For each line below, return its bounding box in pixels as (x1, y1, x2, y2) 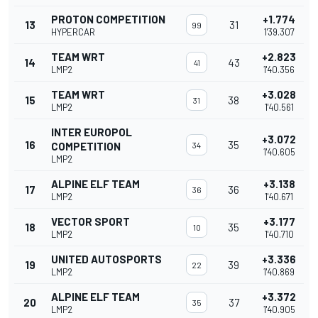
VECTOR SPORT (51, 215, 130, 229)
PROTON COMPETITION (51, 13, 165, 26)
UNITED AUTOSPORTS (51, 253, 162, 266)
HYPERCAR (51, 26, 95, 38)
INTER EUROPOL (51, 126, 132, 139)
